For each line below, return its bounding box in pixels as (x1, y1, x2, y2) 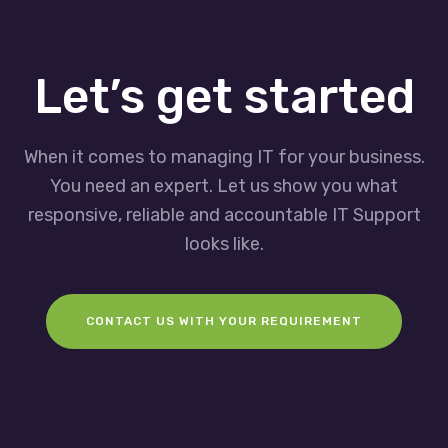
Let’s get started (33, 67, 415, 125)
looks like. (184, 232, 264, 255)
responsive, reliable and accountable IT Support (27, 203, 421, 226)
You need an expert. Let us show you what (50, 174, 398, 197)
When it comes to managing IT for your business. (23, 145, 425, 168)
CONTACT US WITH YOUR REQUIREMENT (86, 313, 362, 328)
